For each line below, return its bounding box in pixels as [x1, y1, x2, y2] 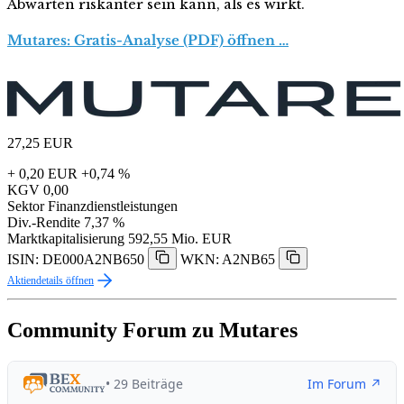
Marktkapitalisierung [7, 231, 124, 247]
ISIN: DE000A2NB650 [7, 252, 144, 268]
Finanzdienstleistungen [48, 198, 178, 215]
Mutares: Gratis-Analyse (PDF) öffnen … [7, 32, 289, 50]
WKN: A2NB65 [180, 252, 275, 268]
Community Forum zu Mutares [7, 318, 298, 343]
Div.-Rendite [7, 215, 80, 231]
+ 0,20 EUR [7, 166, 78, 182]
